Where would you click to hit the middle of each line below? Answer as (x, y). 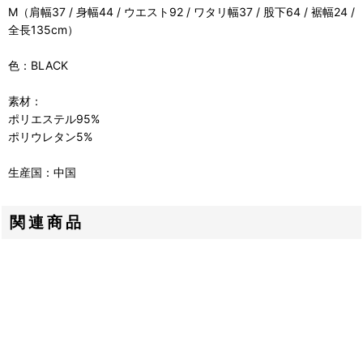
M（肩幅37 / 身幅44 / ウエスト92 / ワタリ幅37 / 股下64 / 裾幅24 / (181, 12)
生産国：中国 (42, 173)
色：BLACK (38, 66)
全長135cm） (43, 30)
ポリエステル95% (54, 119)
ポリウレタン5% (50, 137)
